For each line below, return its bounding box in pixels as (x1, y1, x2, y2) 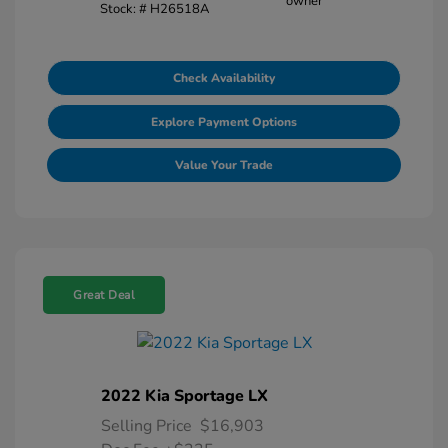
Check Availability (173, 69, 275, 86)
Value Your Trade (175, 156, 273, 173)
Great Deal (73, 286, 135, 303)
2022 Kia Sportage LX (101, 385, 268, 408)
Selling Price (101, 415, 192, 438)
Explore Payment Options (151, 113, 297, 130)
